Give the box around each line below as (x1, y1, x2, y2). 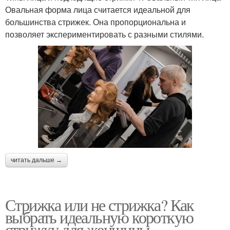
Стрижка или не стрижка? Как (5, 194, 194, 216)
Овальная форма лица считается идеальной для (5, 3, 190, 15)
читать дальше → (11, 157, 62, 164)
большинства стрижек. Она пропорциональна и (5, 15, 186, 28)
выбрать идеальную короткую (5, 206, 194, 228)
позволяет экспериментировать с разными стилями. (5, 28, 204, 40)
